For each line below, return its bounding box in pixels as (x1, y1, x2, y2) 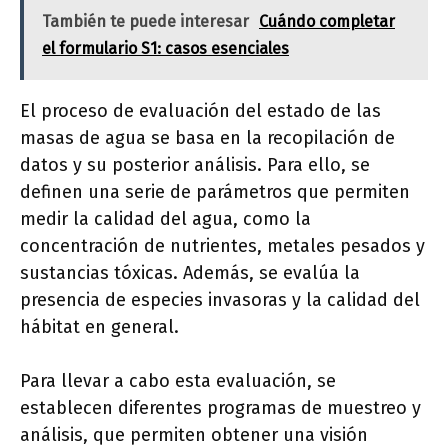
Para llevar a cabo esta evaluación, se (20, 370, 336, 393)
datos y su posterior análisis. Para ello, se (20, 154, 370, 177)
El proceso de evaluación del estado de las (20, 100, 381, 123)
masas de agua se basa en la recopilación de (20, 127, 395, 150)
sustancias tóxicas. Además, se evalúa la (20, 262, 360, 285)
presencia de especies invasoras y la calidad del (20, 289, 420, 312)
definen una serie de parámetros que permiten (20, 181, 410, 204)
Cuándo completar (259, 12, 395, 32)
